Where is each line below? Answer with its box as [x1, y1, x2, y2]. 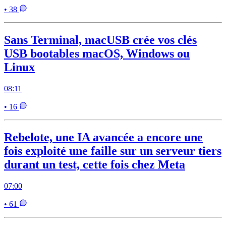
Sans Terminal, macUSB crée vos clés [4, 33, 197, 47]
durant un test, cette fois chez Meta [4, 158, 185, 172]
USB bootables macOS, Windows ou [4, 47, 190, 61]
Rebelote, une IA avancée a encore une [4, 131, 203, 144]
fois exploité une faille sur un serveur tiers [4, 144, 221, 158]
